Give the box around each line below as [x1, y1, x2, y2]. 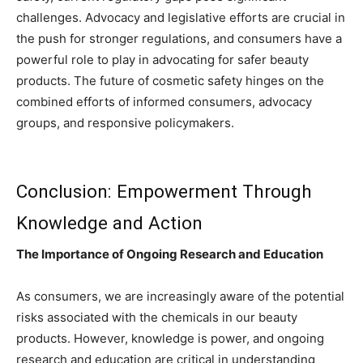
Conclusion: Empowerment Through [16, 181, 312, 202]
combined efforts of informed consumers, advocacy [16, 94, 312, 109]
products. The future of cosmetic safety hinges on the [16, 73, 324, 88]
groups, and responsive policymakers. [16, 115, 234, 130]
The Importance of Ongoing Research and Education [16, 246, 323, 262]
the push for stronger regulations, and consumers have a [16, 31, 342, 46]
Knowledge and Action [16, 212, 203, 233]
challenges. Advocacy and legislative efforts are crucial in [16, 10, 345, 25]
